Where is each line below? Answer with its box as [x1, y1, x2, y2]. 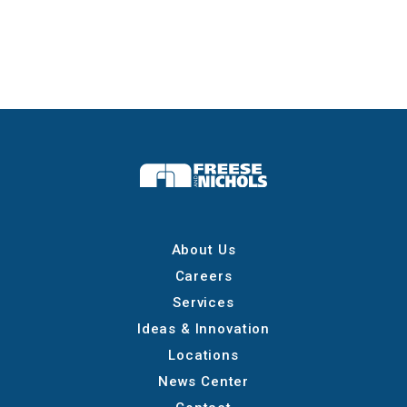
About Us [171, 242, 236, 259]
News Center [157, 373, 250, 391]
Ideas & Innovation [136, 321, 271, 338]
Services [173, 294, 234, 312]
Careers [174, 268, 233, 285]
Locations [168, 347, 239, 364]
